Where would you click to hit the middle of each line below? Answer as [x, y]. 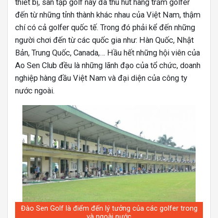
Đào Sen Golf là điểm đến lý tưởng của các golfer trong [109, 208]
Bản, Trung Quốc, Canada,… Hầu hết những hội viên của [108, 53]
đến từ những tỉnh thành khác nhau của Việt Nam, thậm [108, 15]
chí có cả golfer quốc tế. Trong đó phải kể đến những [105, 27]
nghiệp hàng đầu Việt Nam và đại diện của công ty [101, 78]
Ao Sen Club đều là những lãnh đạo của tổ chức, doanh [108, 65]
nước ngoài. [35, 91]
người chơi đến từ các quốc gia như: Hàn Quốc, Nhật [104, 40]
